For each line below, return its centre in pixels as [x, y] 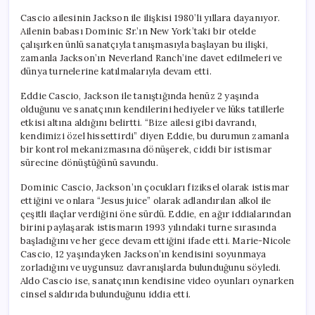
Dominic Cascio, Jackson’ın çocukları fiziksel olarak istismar [155, 187]
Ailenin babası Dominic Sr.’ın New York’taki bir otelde [138, 31]
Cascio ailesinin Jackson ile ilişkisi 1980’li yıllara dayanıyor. [150, 18]
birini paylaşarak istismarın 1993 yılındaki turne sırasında [148, 227]
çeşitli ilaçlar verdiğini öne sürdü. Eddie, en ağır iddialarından [156, 214]
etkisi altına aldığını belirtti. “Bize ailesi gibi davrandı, [139, 122]
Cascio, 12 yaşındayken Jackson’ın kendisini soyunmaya [143, 254]
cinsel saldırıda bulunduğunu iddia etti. [105, 294]
